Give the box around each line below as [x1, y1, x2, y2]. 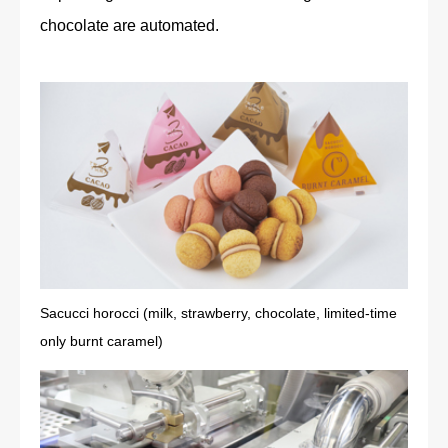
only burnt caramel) [40, 332, 163, 349]
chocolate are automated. [40, 17, 219, 35]
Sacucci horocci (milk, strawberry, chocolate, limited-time [40, 304, 397, 321]
